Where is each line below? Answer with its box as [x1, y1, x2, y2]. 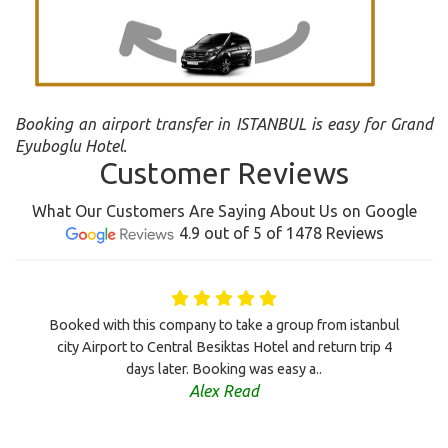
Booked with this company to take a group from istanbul [48, 317, 400, 334]
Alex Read [189, 382, 259, 401]
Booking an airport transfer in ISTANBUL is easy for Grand [15, 115, 433, 134]
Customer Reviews [99, 156, 349, 191]
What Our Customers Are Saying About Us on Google [31, 202, 417, 221]
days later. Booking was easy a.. [126, 361, 322, 378]
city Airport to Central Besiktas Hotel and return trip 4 [56, 339, 392, 356]
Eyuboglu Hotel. [15, 137, 127, 156]
